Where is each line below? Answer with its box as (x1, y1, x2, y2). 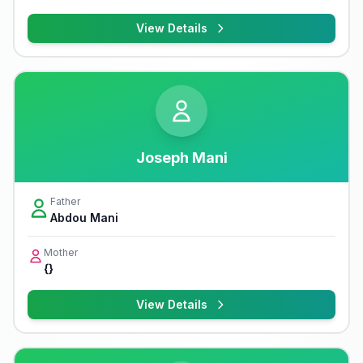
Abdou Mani (50, 211, 118, 224)
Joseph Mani (135, 149, 228, 166)
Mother (44, 246, 78, 258)
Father (50, 195, 80, 207)
